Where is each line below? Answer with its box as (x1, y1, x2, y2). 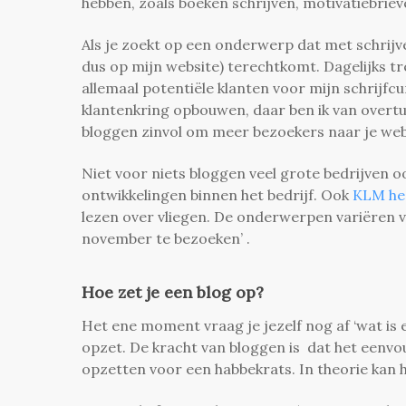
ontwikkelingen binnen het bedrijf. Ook (82, 185, 353, 204)
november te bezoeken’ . (82, 228, 257, 247)
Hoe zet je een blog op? (82, 281, 264, 303)
